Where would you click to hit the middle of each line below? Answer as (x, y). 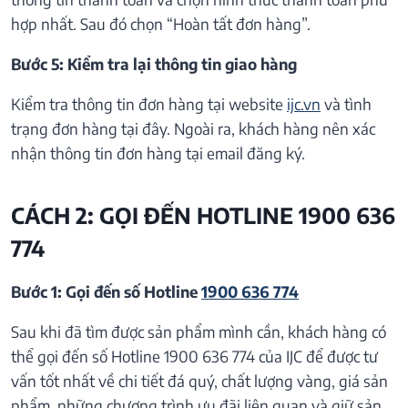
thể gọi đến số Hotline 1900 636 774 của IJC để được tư (194, 356)
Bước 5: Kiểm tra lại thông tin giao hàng (154, 63)
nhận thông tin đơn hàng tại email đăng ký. (158, 153)
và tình (346, 103)
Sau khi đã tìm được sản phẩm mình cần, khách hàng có (199, 331)
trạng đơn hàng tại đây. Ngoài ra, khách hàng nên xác (193, 128)
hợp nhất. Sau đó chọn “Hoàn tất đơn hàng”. (161, 23)
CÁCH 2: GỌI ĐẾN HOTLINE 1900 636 (203, 214)
